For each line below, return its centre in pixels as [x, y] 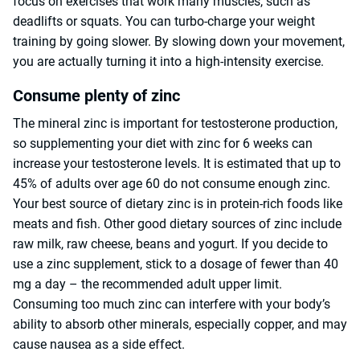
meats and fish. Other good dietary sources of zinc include [177, 224]
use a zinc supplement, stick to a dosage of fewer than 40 [176, 264]
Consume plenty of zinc [96, 96]
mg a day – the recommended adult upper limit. [147, 284]
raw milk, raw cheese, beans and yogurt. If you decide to [170, 244]
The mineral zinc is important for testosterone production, [175, 124]
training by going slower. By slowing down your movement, [179, 42]
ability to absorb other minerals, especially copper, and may [180, 325]
